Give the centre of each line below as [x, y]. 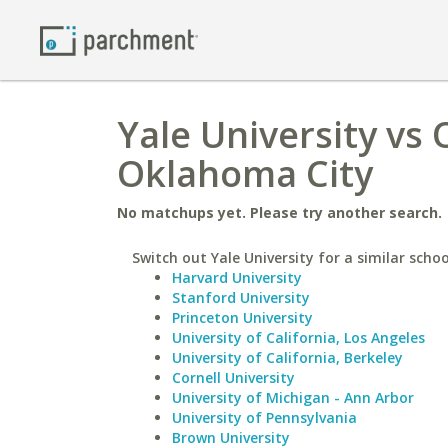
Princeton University [242, 317]
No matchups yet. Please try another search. [279, 212]
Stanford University [241, 297]
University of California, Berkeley [287, 357]
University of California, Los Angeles [298, 337]
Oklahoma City [245, 173]
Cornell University [233, 377]
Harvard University [237, 277]
